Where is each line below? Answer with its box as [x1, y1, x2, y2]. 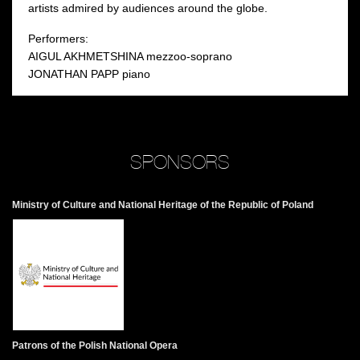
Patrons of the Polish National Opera [12, 340, 178, 352]
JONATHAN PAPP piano [28, 67, 153, 80]
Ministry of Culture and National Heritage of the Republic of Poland [12, 198, 313, 211]
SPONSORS [130, 150, 230, 173]
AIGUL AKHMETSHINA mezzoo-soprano [28, 49, 232, 63]
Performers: [28, 31, 88, 45]
